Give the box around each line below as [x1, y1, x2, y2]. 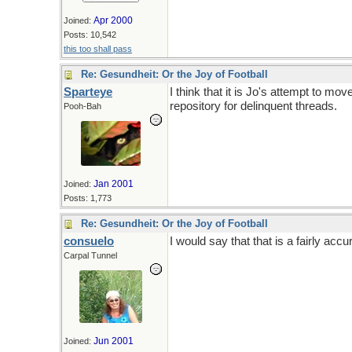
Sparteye [64, 86, 112, 98]
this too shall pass [64, 44, 132, 53]
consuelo [64, 235, 114, 247]
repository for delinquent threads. [170, 100, 337, 112]
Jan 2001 [93, 178, 134, 189]
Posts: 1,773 [64, 193, 112, 203]
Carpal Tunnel [64, 251, 117, 260]
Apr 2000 [93, 15, 133, 26]
